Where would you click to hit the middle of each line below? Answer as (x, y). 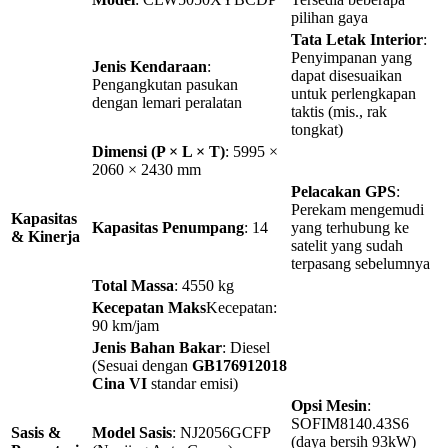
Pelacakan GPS (343, 191)
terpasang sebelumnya (360, 263)
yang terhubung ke (350, 227)
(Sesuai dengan (142, 365)
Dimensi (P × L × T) (158, 151)
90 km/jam (125, 325)
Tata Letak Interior (357, 39)
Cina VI (119, 383)
